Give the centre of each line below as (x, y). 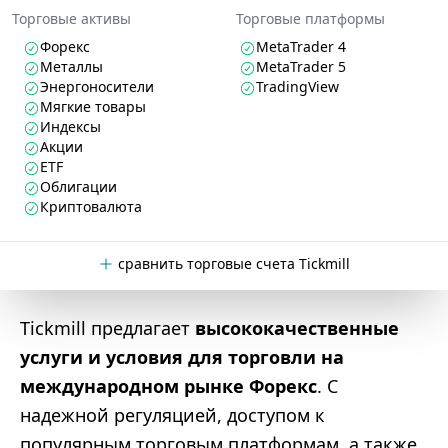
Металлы (71, 66)
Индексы (70, 126)
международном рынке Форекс (168, 386)
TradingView (297, 86)
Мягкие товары (93, 106)
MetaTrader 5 (301, 66)
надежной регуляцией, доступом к (172, 415)
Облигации (78, 186)
